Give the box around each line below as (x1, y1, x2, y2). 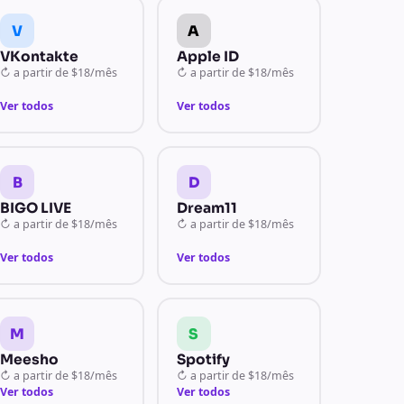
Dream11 (176, 199, 237, 216)
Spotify (176, 351, 230, 368)
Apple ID (176, 48, 239, 65)
